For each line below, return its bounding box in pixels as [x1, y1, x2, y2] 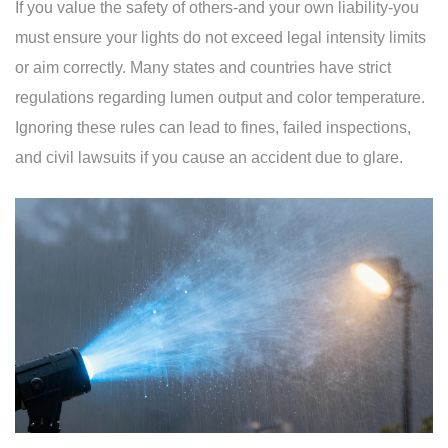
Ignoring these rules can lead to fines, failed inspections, [15, 119, 411, 137]
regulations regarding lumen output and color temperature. [15, 89, 425, 107]
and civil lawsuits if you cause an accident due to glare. [15, 149, 403, 167]
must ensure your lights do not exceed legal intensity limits [15, 29, 426, 47]
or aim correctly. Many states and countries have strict [15, 59, 391, 77]
